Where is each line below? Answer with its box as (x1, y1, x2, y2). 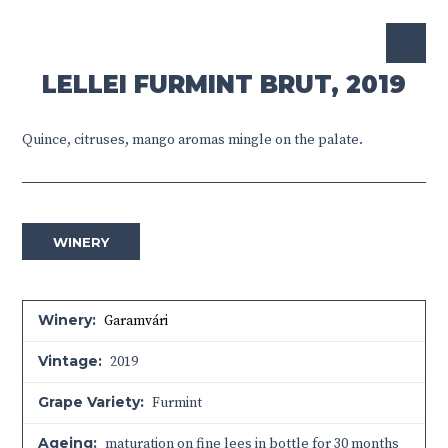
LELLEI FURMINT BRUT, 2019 (42, 70, 406, 99)
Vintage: (38, 352, 103, 370)
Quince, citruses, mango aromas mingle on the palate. (22, 131, 364, 149)
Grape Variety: (38, 393, 145, 411)
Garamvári (104, 312, 169, 330)
